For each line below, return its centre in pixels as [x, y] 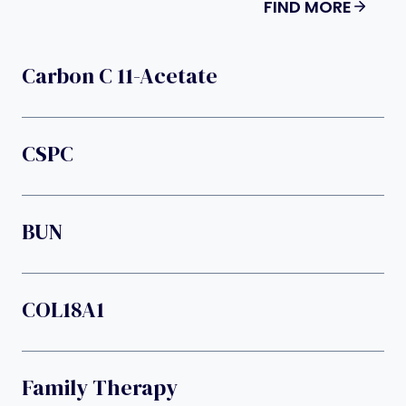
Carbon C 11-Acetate [120, 75]
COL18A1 [63, 309]
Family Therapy [100, 387]
